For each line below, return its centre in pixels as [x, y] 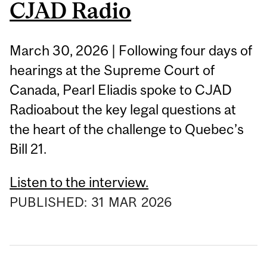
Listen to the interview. [79, 182]
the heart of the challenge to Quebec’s [127, 129]
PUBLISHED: [50, 202]
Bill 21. [28, 149]
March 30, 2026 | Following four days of [131, 51]
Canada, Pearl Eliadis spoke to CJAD [121, 90]
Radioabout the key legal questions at [123, 110]
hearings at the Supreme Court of [112, 70]
